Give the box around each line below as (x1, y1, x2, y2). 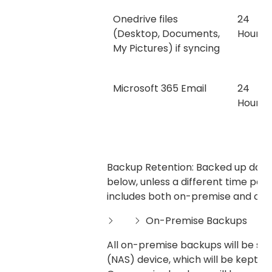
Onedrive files (113, 12, 178, 27)
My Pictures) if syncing (113, 41, 220, 56)
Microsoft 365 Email (113, 81, 206, 96)
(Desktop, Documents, (113, 27, 220, 41)
